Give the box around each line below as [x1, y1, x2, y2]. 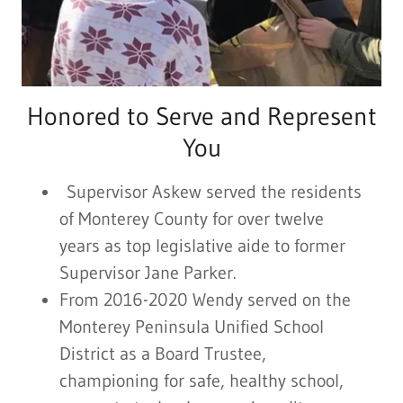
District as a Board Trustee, [59, 343, 266, 365]
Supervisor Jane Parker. [59, 262, 248, 284]
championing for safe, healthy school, [59, 370, 344, 392]
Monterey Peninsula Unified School [59, 316, 324, 338]
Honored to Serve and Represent [26, 101, 377, 132]
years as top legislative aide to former [59, 235, 345, 257]
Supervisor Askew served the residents [59, 181, 362, 203]
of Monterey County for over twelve [59, 208, 324, 230]
